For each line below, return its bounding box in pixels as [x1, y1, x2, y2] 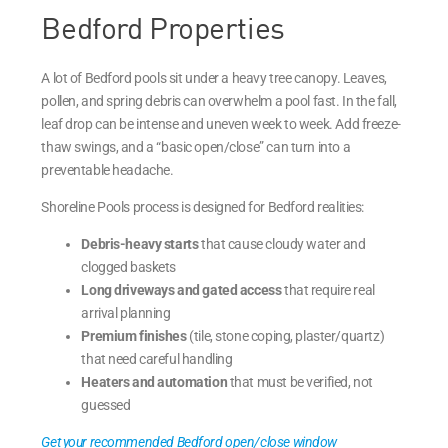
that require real [281, 281, 375, 298]
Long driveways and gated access [81, 281, 282, 298]
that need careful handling [81, 350, 233, 367]
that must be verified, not [227, 373, 373, 390]
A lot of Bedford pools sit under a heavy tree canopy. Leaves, [41, 69, 387, 86]
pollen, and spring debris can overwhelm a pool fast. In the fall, [41, 92, 398, 109]
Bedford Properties [41, 8, 285, 46]
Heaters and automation [81, 373, 228, 390]
